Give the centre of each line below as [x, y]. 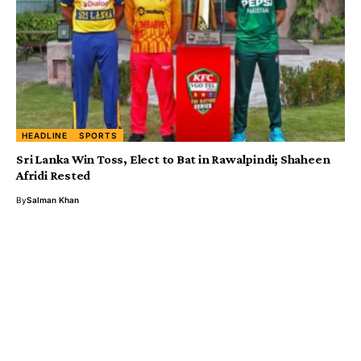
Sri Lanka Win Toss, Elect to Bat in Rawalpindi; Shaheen [173, 160]
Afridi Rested [54, 176]
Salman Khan [53, 200]
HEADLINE [45, 136]
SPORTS [98, 136]
